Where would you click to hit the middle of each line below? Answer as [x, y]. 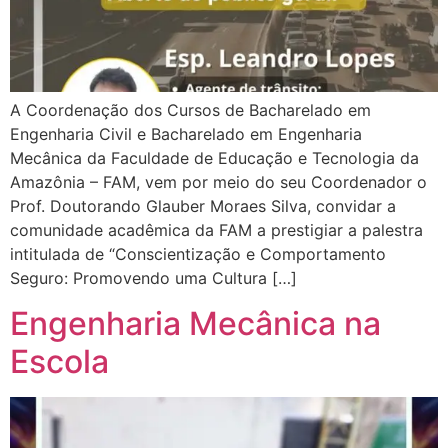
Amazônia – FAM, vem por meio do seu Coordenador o [218, 182]
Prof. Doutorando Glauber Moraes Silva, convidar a [203, 206]
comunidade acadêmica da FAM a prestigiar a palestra [216, 230]
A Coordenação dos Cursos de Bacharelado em [190, 110]
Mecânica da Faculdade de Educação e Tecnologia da [214, 158]
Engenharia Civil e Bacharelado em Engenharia [186, 134]
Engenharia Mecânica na [195, 323]
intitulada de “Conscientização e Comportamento [198, 254]
